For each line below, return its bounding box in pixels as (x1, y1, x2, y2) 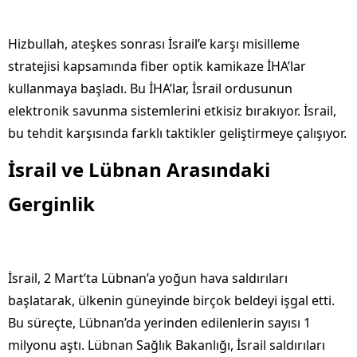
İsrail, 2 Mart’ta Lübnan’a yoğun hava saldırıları (8, 269, 288, 288)
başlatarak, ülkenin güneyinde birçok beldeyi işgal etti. (8, 292, 335, 310)
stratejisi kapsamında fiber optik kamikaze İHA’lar (8, 57, 306, 76)
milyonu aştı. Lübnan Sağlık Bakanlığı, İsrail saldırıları (8, 336, 325, 355)
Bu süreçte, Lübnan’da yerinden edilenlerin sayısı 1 (8, 314, 311, 332)
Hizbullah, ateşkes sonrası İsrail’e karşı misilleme (8, 35, 300, 53)
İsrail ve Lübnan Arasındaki (8, 156, 270, 183)
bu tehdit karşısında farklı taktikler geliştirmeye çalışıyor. (8, 124, 347, 143)
